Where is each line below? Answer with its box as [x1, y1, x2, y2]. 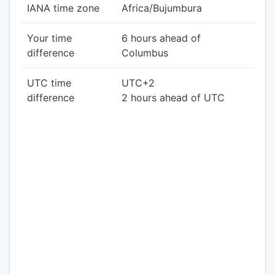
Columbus [122, 47, 168, 59]
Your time [27, 32, 72, 44]
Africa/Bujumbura [122, 2, 202, 14]
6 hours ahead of [122, 32, 201, 44]
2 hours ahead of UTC [122, 91, 225, 104]
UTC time [27, 77, 71, 89]
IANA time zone [27, 2, 99, 14]
